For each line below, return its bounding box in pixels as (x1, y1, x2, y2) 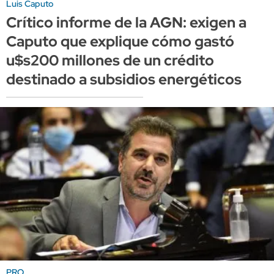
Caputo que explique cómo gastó (6, 31, 234, 51)
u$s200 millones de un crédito (6, 50, 214, 70)
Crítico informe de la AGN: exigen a (6, 12, 246, 32)
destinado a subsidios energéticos (6, 69, 242, 89)
